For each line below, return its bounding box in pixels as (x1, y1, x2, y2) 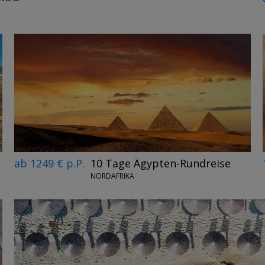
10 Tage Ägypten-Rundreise (91, 156, 231, 170)
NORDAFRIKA (91, 171, 135, 182)
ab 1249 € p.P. (14, 156, 85, 170)
